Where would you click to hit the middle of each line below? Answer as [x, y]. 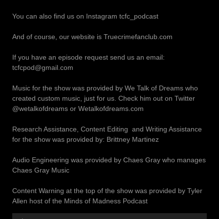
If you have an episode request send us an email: [88, 57]
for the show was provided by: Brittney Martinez [86, 139]
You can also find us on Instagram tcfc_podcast [85, 16]
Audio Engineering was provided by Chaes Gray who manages [109, 160]
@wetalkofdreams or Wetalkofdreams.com [78, 108]
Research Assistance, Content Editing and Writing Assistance [107, 129]
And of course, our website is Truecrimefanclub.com [94, 36]
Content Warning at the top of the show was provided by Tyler [107, 190]
